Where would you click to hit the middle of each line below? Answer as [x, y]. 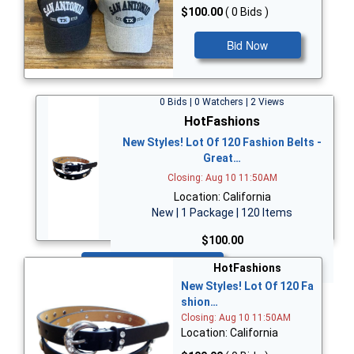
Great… [222, 158]
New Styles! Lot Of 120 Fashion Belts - [222, 143]
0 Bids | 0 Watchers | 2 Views [222, 102]
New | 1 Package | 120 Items [222, 213]
